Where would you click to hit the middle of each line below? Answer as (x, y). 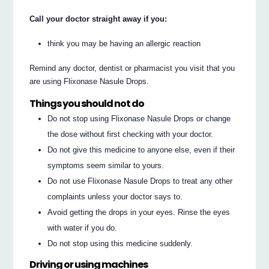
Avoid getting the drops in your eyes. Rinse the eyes (139, 212)
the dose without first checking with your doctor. (131, 134)
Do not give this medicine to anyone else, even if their (141, 150)
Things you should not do (87, 104)
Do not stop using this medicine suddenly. (120, 243)
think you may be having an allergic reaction (124, 44)
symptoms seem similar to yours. (106, 165)
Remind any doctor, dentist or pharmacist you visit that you (132, 68)
